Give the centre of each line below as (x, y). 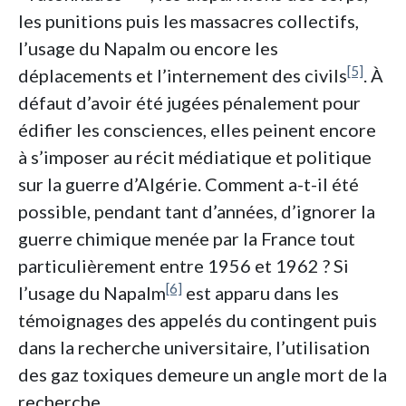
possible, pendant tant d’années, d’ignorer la (197, 212)
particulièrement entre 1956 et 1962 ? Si (184, 266)
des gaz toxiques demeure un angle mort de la (203, 375)
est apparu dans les (261, 293)
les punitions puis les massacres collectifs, (188, 21)
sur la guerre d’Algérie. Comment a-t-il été (188, 184)
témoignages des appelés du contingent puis (198, 320)
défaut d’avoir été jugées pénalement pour (189, 103)
